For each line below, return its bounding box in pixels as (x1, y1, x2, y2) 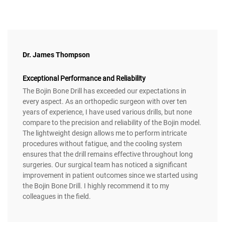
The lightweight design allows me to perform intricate (23, 129, 187, 137)
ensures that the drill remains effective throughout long (23, 150, 193, 158)
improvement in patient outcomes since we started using (23, 171, 198, 179)
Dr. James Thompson (23, 50, 90, 59)
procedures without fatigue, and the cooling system (23, 139, 182, 148)
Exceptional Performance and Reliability (23, 74, 146, 82)
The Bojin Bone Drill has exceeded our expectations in (23, 86, 186, 95)
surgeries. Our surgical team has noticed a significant (23, 160, 187, 169)
